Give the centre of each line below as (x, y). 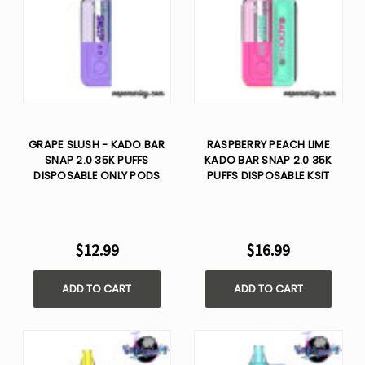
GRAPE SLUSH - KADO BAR (97, 144)
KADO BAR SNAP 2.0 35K (268, 160)
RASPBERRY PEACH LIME (268, 144)
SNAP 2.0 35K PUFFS (97, 160)
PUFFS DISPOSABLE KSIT (268, 175)
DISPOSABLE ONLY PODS (97, 175)
